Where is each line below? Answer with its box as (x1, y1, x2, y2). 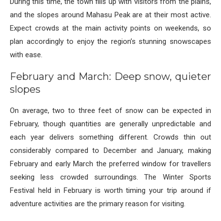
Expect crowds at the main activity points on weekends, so (10, 24, 211, 33)
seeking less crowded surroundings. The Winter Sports (10, 173, 211, 182)
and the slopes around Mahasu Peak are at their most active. (10, 10, 211, 20)
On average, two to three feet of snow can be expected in (10, 106, 211, 115)
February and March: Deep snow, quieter (10, 71, 211, 83)
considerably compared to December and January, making (10, 146, 211, 155)
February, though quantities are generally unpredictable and (10, 119, 211, 129)
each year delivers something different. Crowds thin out (10, 133, 211, 142)
